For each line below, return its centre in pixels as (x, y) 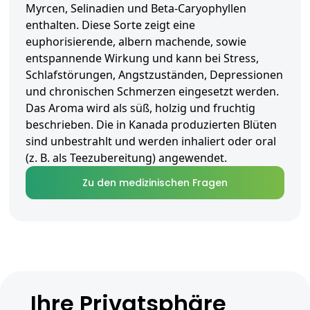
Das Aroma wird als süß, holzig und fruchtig (140, 108)
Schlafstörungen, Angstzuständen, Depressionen (154, 75)
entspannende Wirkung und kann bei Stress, (142, 58)
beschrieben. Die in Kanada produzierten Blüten (151, 125)
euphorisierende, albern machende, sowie (136, 42)
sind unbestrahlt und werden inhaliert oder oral (151, 142)
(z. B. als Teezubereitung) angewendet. (126, 158)
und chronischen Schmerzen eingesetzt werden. (152, 92)
